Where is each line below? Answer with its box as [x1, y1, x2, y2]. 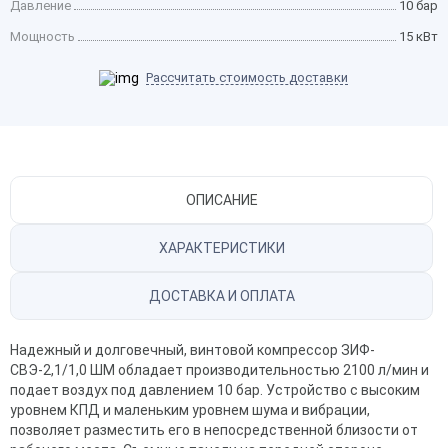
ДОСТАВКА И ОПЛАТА [148, 288, 295, 304]
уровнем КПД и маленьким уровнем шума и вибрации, [10, 402, 370, 418]
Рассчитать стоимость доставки [145, 70, 348, 85]
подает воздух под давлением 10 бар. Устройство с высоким [10, 382, 420, 398]
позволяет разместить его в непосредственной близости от [10, 422, 418, 438]
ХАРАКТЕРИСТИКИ [158, 240, 285, 256]
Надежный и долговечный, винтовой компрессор [10, 342, 341, 358]
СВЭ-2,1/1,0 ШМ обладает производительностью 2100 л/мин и [10, 362, 429, 378]
